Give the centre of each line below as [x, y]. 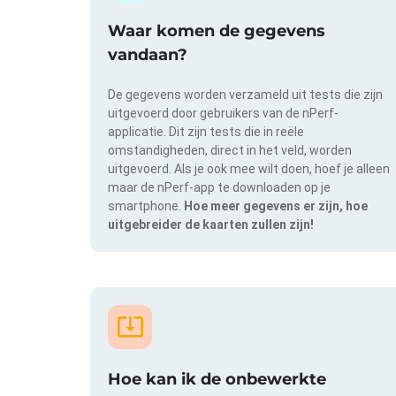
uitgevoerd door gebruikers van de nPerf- [223, 114]
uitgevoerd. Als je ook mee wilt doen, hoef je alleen [249, 169]
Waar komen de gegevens [217, 31]
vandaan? [148, 55]
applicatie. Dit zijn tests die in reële [206, 132]
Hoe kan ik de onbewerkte [217, 379]
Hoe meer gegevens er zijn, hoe [276, 206]
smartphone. [146, 206]
